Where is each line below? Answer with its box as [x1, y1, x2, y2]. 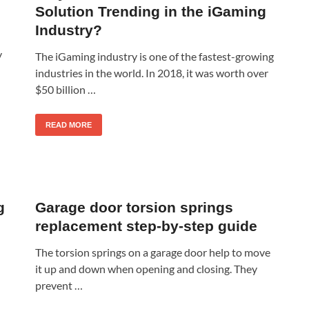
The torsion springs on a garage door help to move [35, 245, 270, 259]
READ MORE [46, 120, 92, 129]
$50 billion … [35, 82, 96, 96]
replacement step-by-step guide [35, 217, 257, 234]
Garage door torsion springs [35, 199, 233, 215]
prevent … [35, 278, 83, 292]
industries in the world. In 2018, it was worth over [35, 66, 268, 79]
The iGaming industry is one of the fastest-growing [35, 49, 274, 63]
